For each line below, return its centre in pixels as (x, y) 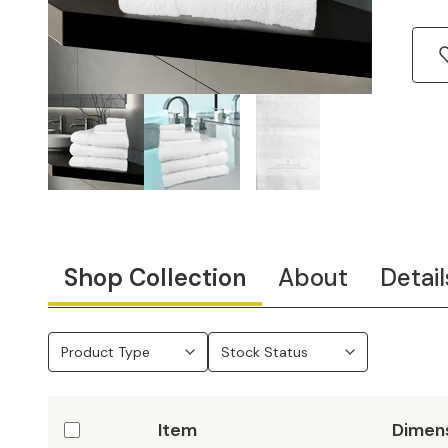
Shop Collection (155, 277)
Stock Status (264, 352)
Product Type (105, 352)
